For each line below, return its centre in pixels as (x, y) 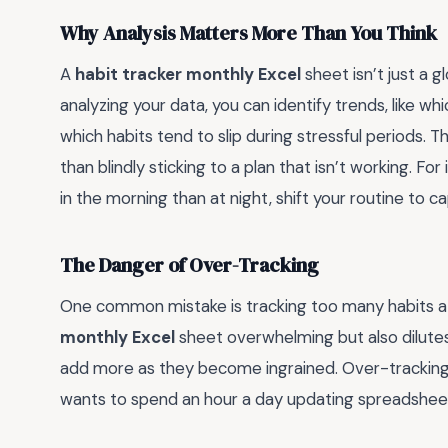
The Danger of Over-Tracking (189, 265)
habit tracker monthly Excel (188, 74)
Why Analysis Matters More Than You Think (248, 33)
